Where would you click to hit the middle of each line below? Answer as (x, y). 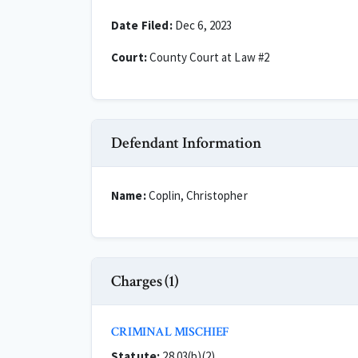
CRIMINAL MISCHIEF (170, 332)
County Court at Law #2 (208, 57)
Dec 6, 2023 (202, 25)
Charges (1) (145, 281)
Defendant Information (186, 143)
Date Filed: (142, 25)
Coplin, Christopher (197, 195)
